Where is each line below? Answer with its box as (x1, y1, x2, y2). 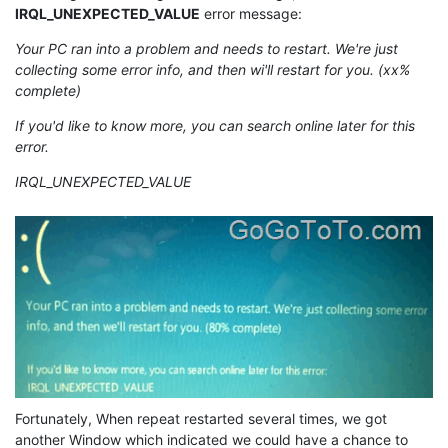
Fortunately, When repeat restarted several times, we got (15, 410, 387, 428)
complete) (15, 82, 81, 100)
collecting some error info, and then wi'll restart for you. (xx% (15, 61, 410, 79)
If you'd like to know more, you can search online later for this (15, 117, 415, 135)
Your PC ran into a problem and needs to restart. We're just (15, 40, 398, 58)
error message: (200, 5, 302, 23)
